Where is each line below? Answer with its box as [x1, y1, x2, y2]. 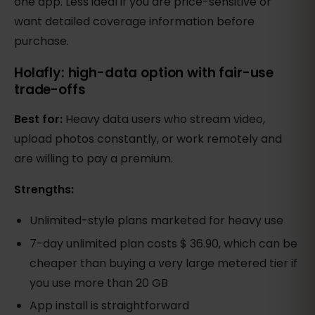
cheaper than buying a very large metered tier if [30, 255, 298, 272]
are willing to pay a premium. [14, 150, 173, 167]
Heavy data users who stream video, [65, 110, 265, 127]
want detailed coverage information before [14, 13, 255, 30]
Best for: [14, 110, 65, 127]
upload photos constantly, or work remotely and [14, 130, 282, 147]
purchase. [14, 32, 69, 49]
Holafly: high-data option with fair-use [14, 63, 274, 82]
